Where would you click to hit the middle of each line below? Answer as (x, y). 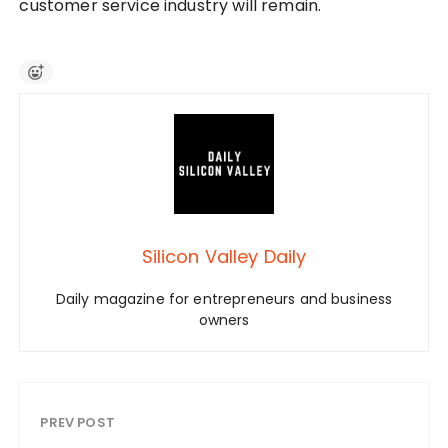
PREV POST (77, 423)
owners (224, 320)
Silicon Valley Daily (224, 257)
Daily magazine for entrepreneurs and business (224, 299)
